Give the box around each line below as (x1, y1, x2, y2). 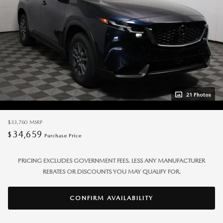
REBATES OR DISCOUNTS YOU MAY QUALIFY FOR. (42, 167, 181, 175)
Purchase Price (44, 132, 82, 139)
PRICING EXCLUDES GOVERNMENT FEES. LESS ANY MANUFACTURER (18, 156, 205, 164)
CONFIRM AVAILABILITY (70, 194, 153, 202)
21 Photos (186, 91, 211, 98)
